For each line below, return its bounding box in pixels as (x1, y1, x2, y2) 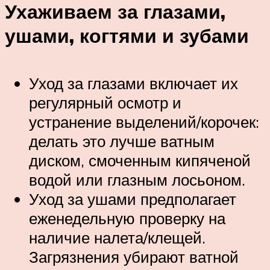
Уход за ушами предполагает (29, 189, 236, 209)
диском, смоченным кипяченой (29, 150, 251, 170)
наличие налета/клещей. (29, 227, 206, 247)
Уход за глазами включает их (29, 73, 238, 93)
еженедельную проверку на (29, 208, 225, 228)
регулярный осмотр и (29, 92, 181, 112)
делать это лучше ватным (29, 131, 215, 151)
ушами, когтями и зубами (5, 24, 249, 48)
